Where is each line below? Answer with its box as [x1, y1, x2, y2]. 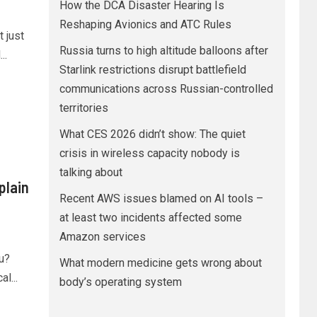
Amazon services [59, 230, 146, 243]
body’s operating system [59, 275, 182, 289]
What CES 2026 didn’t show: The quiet [59, 127, 246, 141]
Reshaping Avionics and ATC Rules [59, 18, 231, 31]
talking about [59, 166, 122, 179]
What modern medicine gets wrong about [59, 256, 262, 270]
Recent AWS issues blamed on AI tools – [59, 192, 263, 205]
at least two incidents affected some [59, 211, 242, 224]
